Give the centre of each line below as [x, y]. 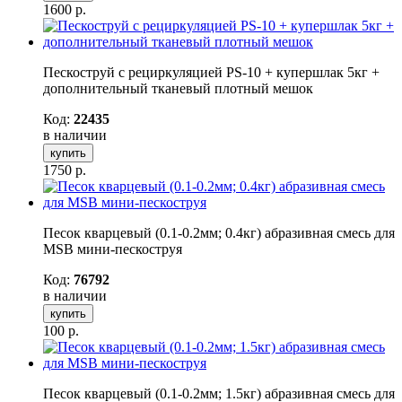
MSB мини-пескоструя [113, 249]
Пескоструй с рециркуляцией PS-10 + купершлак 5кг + [211, 72]
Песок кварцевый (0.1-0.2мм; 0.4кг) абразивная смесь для [219, 232]
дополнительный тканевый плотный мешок [178, 88]
